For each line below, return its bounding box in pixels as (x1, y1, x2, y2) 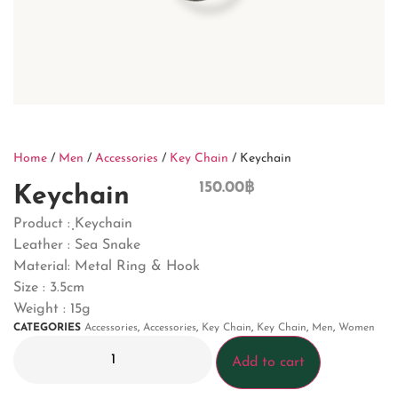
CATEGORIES (13, 322, 81, 333)
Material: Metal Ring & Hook (13, 259, 200, 274)
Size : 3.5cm (13, 281, 84, 295)
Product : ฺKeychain (13, 217, 132, 231)
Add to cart (232, 355, 305, 370)
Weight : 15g (13, 302, 91, 316)
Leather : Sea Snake (13, 238, 140, 252)
